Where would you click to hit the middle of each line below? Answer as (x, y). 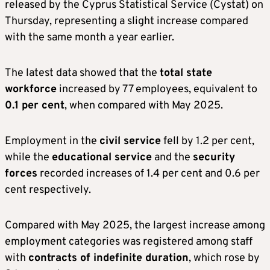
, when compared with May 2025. (144, 106)
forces (21, 174)
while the (28, 158)
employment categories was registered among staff (129, 242)
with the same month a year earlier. (89, 38)
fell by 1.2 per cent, (208, 142)
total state (186, 74)
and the (172, 158)
